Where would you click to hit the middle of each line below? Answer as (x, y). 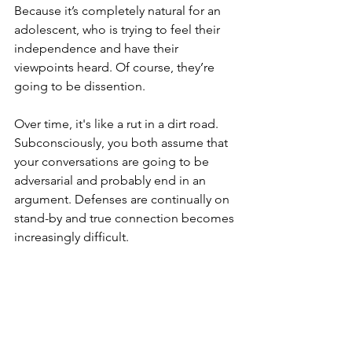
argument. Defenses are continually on (123, 200)
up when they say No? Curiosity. (102, 294)
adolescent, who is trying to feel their (119, 30)
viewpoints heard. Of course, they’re (116, 68)
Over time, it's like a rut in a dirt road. (118, 124)
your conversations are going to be (113, 162)
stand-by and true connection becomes (126, 218)
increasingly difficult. (71, 237)
